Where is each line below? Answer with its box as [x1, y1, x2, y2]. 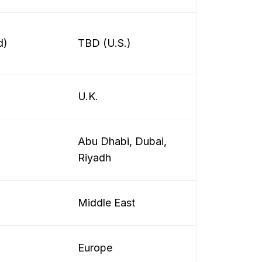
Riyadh [78, 151, 111, 164]
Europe [78, 242, 112, 254]
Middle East [78, 196, 135, 209]
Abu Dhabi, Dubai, [78, 135, 167, 147]
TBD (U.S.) [78, 37, 131, 49]
